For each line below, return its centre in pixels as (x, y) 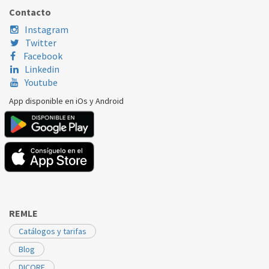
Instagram (47, 30)
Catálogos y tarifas (53, 231)
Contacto (30, 12)
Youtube (41, 83)
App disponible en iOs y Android (66, 101)
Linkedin (42, 69)
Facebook (42, 56)
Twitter (41, 43)
